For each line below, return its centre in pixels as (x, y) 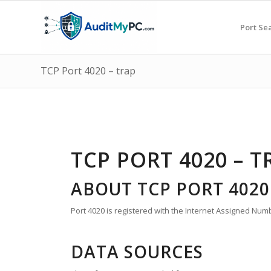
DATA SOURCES (137, 252)
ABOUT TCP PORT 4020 (170, 189)
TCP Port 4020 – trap (88, 71)
